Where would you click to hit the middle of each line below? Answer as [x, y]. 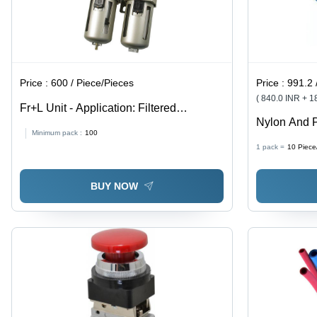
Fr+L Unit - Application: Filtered [98, 108]
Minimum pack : [57, 133]
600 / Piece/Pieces [93, 83]
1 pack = [271, 147]
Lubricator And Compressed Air [99, 125]
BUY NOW [114, 186]
